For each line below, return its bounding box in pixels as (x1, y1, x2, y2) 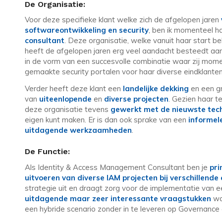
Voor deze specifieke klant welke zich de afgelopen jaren (25, 15, 219, 25)
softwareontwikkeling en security (25, 25, 149, 35)
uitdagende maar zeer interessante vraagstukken (25, 193, 211, 203)
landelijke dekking (123, 84, 189, 94)
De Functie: (25, 147, 70, 157)
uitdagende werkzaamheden (25, 125, 132, 135)
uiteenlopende (39, 94, 92, 104)
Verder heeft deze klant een (25, 84, 123, 94)
